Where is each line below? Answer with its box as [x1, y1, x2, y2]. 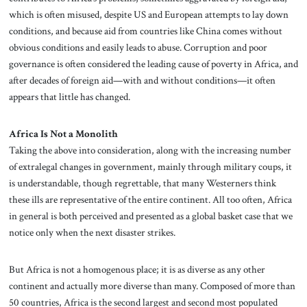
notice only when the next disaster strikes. [8, 225, 175, 239]
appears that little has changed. [8, 89, 130, 103]
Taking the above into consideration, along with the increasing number [8, 143, 291, 157]
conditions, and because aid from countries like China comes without [8, 23, 282, 38]
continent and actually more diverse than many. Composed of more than [8, 278, 295, 293]
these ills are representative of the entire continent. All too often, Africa [8, 192, 292, 206]
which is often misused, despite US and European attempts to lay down [8, 7, 288, 21]
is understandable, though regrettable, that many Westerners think [8, 175, 276, 190]
